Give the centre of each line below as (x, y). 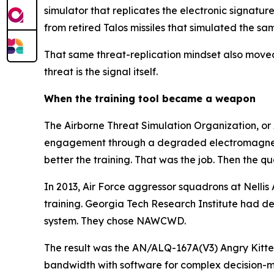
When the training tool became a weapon (150, 99)
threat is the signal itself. (101, 72)
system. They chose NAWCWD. (115, 221)
